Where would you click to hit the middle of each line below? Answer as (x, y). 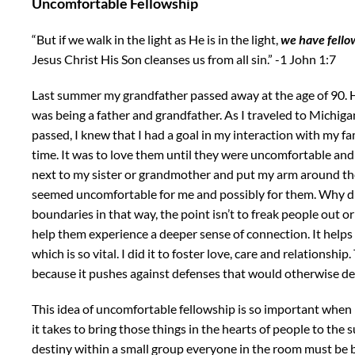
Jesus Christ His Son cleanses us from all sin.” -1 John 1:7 (184, 59)
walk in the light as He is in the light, (182, 39)
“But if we (59, 39)
